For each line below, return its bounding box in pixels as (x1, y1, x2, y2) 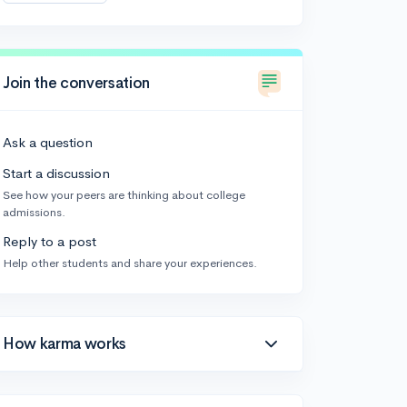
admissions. (3, 204, 65, 220)
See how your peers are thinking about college (3, 187, 245, 203)
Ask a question (3, 134, 93, 151)
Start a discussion (3, 164, 110, 182)
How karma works (3, 333, 126, 353)
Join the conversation (3, 73, 150, 93)
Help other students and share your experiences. (3, 255, 257, 271)
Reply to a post (3, 233, 96, 250)
